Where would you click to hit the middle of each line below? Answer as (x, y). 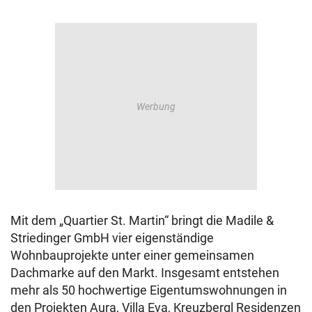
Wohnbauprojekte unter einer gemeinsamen (132, 256)
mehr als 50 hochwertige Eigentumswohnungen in (149, 290)
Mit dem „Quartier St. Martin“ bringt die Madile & (142, 221)
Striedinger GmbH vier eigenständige (112, 238)
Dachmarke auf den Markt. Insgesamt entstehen (145, 273)
